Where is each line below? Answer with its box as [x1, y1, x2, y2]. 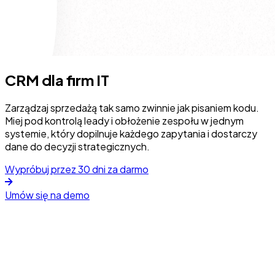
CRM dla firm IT [5, 70, 109, 89]
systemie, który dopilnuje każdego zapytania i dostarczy [5, 126, 257, 140]
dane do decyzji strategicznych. [5, 139, 150, 153]
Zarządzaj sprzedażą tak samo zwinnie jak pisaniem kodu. [5, 101, 259, 114]
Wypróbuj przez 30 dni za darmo [5, 162, 149, 176]
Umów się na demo [5, 188, 90, 201]
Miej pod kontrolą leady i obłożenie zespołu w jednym [5, 114, 244, 127]
